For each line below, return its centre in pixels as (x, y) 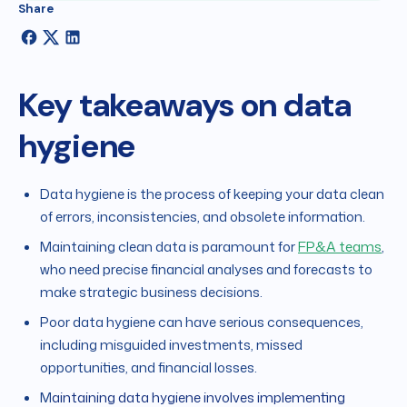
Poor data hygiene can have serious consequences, (202, 323)
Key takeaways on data (185, 105)
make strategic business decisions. (151, 293)
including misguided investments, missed (171, 345)
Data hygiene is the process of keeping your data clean (212, 194)
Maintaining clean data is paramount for (169, 247)
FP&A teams (340, 247)
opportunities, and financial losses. (149, 368)
